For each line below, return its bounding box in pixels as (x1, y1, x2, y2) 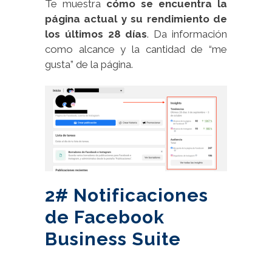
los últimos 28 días (45, 28, 148, 41)
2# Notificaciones (45, 185, 208, 206)
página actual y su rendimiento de (45, 13, 227, 25)
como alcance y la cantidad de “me (45, 43, 227, 56)
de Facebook (45, 206, 165, 228)
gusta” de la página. (45, 58, 133, 71)
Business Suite (45, 228, 181, 250)
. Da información (147, 28, 228, 41)
